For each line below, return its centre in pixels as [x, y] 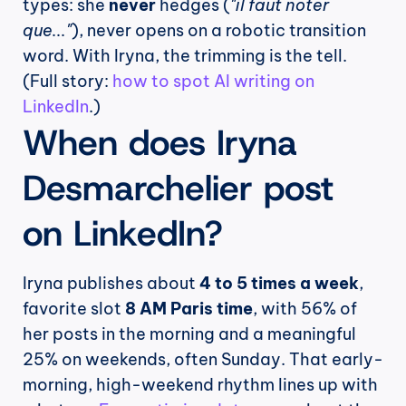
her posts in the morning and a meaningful [189, 334]
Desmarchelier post [178, 188]
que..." [47, 31]
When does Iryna [160, 143]
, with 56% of [305, 309]
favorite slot [74, 309]
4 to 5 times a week [279, 284]
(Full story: [68, 82]
